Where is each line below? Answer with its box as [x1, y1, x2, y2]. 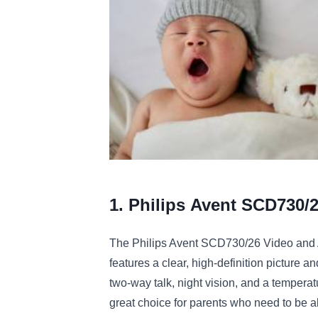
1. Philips [109, 195, 185, 215]
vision [202, 277, 235, 290]
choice [135, 297, 171, 309]
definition [217, 257, 263, 270]
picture [263, 257, 300, 270]
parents [187, 297, 227, 309]
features [109, 257, 150, 270]
